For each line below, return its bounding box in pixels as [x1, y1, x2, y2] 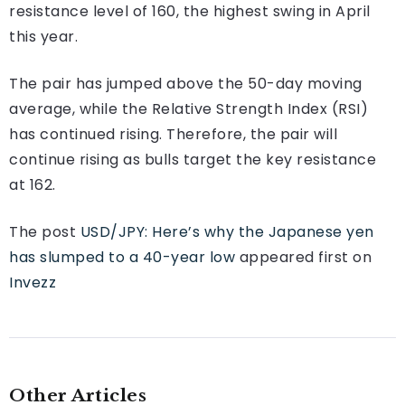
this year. [9, 25, 82, 47]
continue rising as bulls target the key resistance [9, 148, 376, 170]
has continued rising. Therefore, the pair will [9, 123, 337, 145]
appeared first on [235, 246, 372, 268]
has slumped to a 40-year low [9, 246, 235, 268]
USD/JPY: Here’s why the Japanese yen [80, 221, 374, 242]
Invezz [9, 271, 56, 293]
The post [9, 221, 80, 242]
